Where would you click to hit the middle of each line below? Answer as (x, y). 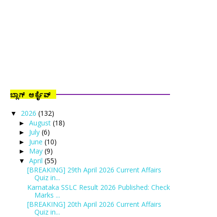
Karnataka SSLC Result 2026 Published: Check (98, 187)
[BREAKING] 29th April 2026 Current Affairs (94, 170)
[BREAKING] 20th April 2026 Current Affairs (94, 204)
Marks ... (47, 195)
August (41, 123)
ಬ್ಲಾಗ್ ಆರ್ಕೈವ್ (31, 94)
